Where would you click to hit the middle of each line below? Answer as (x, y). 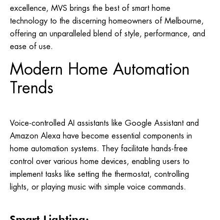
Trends (32, 88)
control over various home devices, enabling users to (100, 162)
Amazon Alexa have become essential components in (101, 136)
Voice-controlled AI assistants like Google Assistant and (104, 123)
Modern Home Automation (100, 69)
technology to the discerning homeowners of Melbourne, (107, 21)
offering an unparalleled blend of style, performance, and (108, 33)
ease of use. (31, 46)
